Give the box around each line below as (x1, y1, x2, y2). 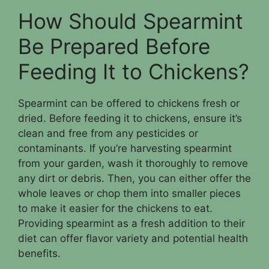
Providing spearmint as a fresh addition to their (18, 217, 245, 229)
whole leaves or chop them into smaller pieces (18, 187, 241, 199)
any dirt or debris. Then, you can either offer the (18, 172, 251, 184)
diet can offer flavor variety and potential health (18, 232, 248, 244)
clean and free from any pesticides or (18, 127, 198, 139)
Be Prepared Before (18, 33, 210, 59)
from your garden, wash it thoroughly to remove (18, 157, 248, 169)
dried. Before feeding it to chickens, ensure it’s (18, 112, 242, 124)
